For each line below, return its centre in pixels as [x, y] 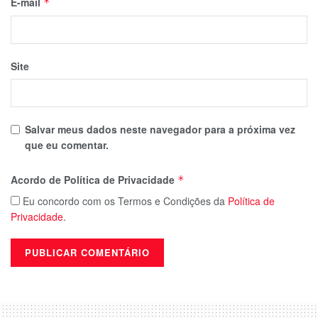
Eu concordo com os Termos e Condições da [124, 201]
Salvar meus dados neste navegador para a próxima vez [160, 129]
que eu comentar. [67, 145]
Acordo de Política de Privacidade [94, 180]
